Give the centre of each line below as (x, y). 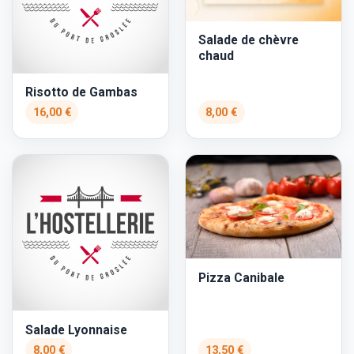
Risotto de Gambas (81, 92)
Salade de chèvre (248, 40)
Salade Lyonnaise (76, 330)
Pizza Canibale (241, 277)
